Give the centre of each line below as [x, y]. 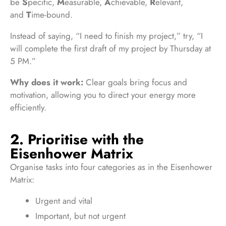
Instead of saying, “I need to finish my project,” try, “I [106, 36]
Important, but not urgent [80, 216]
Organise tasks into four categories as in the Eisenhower [111, 167]
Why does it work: [48, 82]
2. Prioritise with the [77, 139]
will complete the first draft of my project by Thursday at [110, 48]
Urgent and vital [64, 201]
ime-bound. [52, 14]
